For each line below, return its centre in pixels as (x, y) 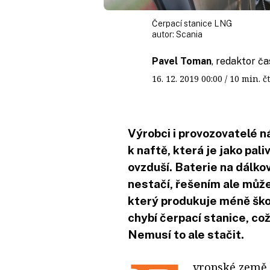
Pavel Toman (182, 61)
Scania (189, 34)
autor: (164, 34)
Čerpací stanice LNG (192, 23)
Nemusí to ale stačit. (186, 234)
